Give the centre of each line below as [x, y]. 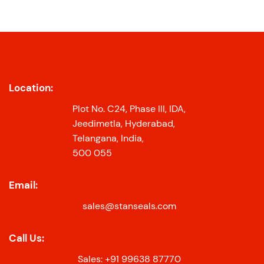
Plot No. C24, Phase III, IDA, [129, 108]
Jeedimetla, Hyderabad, [124, 123]
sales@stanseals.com [129, 206]
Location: [31, 88]
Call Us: [27, 238]
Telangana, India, [108, 138]
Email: [23, 185]
